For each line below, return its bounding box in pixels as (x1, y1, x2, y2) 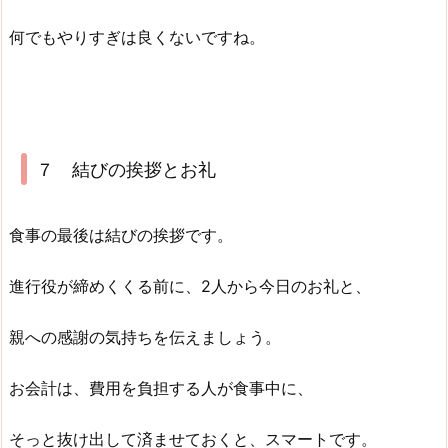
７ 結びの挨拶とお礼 (35, 158, 216, 180)
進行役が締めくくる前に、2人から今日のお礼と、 (9, 276, 371, 297)
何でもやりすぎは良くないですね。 (9, 27, 265, 48)
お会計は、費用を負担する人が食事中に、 (9, 377, 313, 398)
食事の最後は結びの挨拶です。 (9, 225, 233, 246)
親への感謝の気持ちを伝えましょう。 (9, 327, 281, 348)
